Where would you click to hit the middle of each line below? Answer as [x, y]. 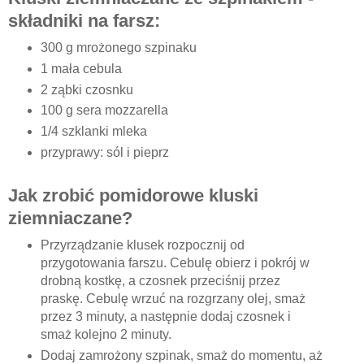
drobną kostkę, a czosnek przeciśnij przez [160, 281]
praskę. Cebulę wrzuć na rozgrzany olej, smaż [173, 299]
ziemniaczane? [70, 219]
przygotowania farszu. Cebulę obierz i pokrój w [175, 263]
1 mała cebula [81, 68]
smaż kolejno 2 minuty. [107, 335]
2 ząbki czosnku [87, 89]
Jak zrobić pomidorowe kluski [133, 196]
